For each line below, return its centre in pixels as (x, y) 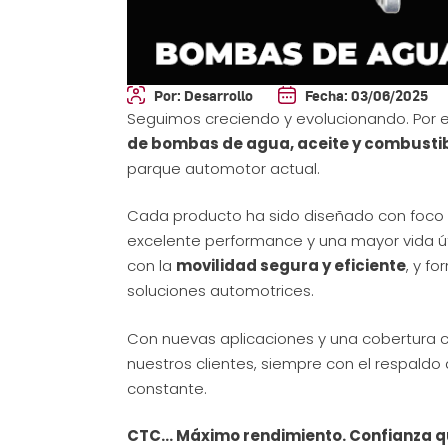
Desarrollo (217, 94)
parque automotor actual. (223, 168)
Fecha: (326, 94)
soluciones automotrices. (220, 291)
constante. (167, 388)
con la (151, 266)
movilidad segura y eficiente (291, 266)
